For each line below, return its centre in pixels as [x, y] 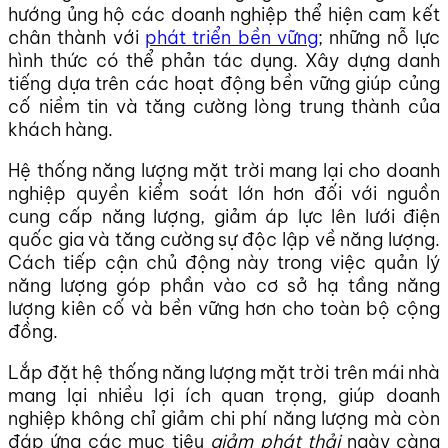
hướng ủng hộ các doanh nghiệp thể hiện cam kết [224, 14]
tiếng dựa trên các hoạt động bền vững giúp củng [224, 83]
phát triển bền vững [231, 37]
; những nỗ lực [379, 37]
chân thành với [76, 37]
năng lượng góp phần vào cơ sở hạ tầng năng [224, 285]
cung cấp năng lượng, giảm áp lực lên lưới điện [224, 216]
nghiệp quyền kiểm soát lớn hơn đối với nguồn [224, 193]
